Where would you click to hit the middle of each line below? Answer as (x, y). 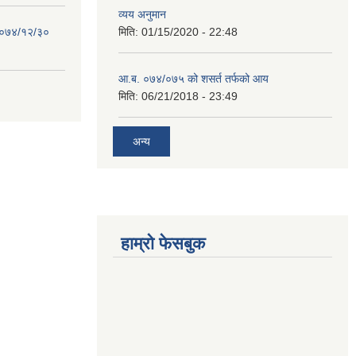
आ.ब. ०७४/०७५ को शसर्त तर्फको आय (193, 79)
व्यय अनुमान (142, 14)
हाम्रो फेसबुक (163, 244)
